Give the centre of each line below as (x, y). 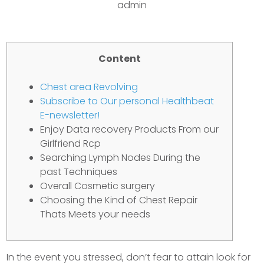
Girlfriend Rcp (71, 143)
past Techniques (79, 172)
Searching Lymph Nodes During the (121, 158)
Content (120, 59)
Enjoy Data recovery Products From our (130, 129)
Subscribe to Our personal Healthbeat (127, 101)
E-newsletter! (70, 115)
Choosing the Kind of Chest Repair (119, 200)
